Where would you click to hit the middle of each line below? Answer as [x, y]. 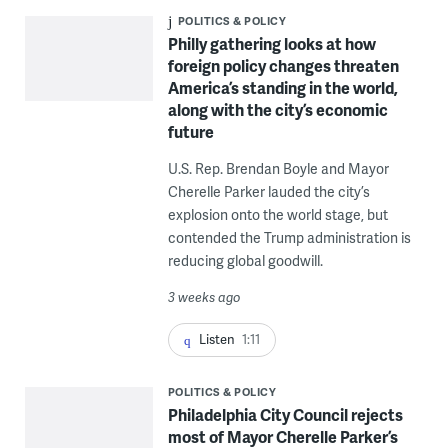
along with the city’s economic [277, 109]
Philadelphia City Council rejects [285, 414]
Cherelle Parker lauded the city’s [268, 191]
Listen [216, 338]
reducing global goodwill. [245, 260]
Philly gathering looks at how [271, 43]
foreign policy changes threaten [283, 65]
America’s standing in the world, [282, 87]
